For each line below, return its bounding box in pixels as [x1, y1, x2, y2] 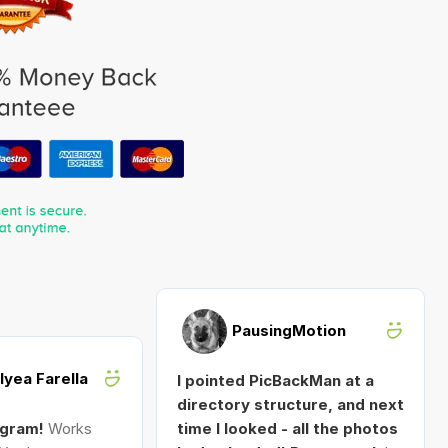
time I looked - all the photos [176, 419, 398, 438]
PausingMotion [231, 320, 346, 340]
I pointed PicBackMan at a [176, 371, 374, 390]
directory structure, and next [176, 395, 404, 414]
